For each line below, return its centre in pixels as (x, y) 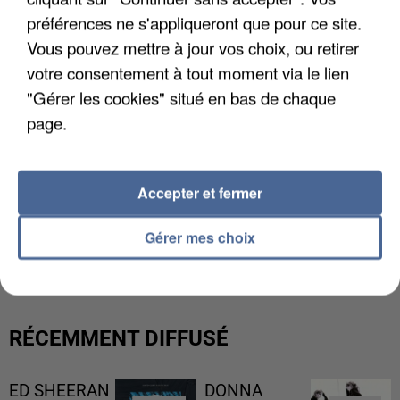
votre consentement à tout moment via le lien (188, 72)
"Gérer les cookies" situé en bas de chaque (181, 97)
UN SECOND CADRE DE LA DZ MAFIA (151, 223)
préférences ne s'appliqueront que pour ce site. (194, 22)
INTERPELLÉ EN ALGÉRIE (106, 242)
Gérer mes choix (200, 237)
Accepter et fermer (200, 192)
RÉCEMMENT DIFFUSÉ (119, 338)
